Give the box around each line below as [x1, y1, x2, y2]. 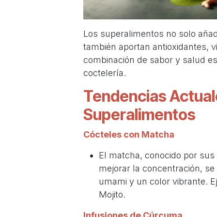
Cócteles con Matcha [83, 129, 174, 140]
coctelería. [83, 68, 126, 78]
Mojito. [99, 189, 125, 200]
